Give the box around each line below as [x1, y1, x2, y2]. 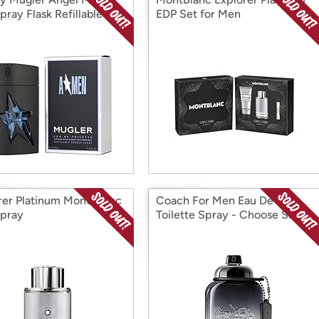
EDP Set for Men [156, 7, 241, 21]
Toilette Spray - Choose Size [156, 208, 303, 221]
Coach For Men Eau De [156, 194, 273, 207]
